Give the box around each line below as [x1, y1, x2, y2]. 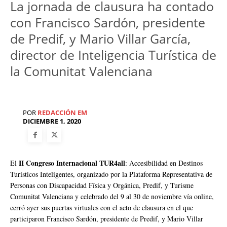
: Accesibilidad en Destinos [125, 158, 203, 168]
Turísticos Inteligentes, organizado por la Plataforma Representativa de [10, 169, 212, 179]
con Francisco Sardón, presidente [10, 14, 205, 31]
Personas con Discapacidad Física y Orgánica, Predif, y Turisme [10, 180, 194, 190]
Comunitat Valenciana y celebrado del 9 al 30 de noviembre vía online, [10, 191, 214, 201]
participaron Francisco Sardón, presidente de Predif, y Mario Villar [10, 213, 203, 223]
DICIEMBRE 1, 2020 [23, 117, 81, 126]
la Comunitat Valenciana [10, 62, 153, 80]
